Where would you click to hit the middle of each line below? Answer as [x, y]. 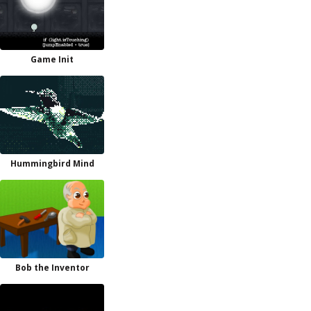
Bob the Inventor [52, 268]
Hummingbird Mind [52, 163]
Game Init [52, 59]
